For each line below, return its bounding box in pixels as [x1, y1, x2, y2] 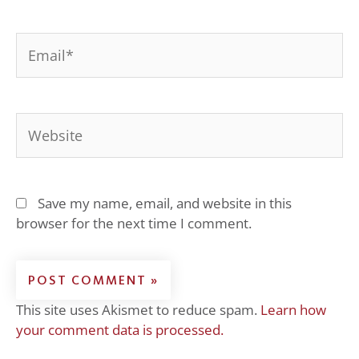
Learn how [260, 301, 326, 320]
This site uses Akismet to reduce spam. [16, 301, 260, 320]
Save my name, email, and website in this [38, 194, 292, 213]
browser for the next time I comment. [16, 214, 252, 233]
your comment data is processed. [16, 321, 224, 340]
